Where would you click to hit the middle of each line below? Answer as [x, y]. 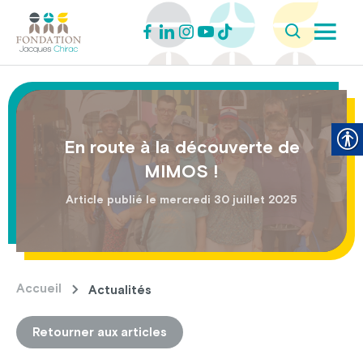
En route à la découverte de [181, 147]
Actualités [120, 289]
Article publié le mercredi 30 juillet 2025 [181, 199]
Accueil [39, 288]
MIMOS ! [181, 171]
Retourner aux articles [100, 332]
